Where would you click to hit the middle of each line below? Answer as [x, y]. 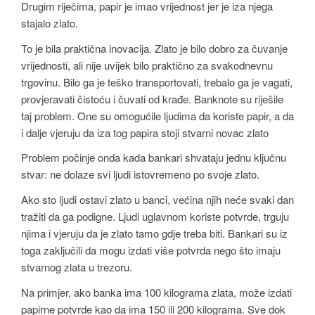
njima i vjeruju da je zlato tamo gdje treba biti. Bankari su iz [154, 233]
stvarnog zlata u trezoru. [77, 266]
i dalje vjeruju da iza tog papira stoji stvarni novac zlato [145, 132]
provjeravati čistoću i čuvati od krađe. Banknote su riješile [152, 98]
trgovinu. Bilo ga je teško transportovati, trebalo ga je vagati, [157, 82]
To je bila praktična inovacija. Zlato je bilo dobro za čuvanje [154, 48]
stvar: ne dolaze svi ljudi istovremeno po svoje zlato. [140, 174]
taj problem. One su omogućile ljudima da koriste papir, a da [157, 115]
